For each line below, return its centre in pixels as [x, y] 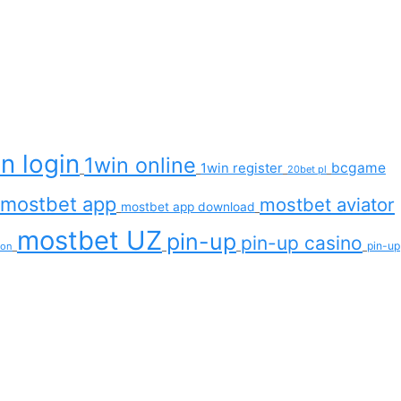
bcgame [358, 167]
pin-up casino [302, 243]
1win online [140, 165]
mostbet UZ [90, 240]
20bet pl [307, 169]
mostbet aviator [327, 204]
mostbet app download [188, 206]
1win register [242, 168]
